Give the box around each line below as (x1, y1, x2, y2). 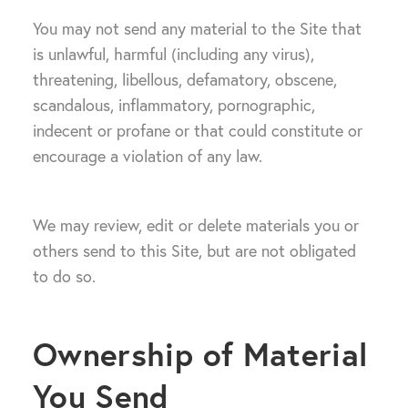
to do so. (33, 266, 96, 287)
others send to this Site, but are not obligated (33, 240, 356, 261)
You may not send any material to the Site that (33, 18, 362, 39)
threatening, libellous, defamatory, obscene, (33, 69, 337, 90)
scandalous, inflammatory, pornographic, (33, 95, 315, 116)
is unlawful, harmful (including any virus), (33, 44, 314, 65)
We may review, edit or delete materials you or (33, 215, 359, 236)
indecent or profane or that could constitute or (33, 120, 362, 141)
